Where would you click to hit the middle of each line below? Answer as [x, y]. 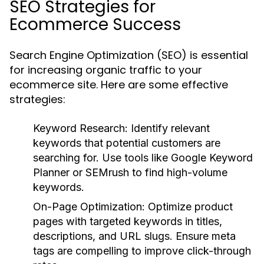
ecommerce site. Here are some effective [119, 85]
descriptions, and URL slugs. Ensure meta [134, 236]
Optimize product [189, 207]
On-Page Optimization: [89, 207]
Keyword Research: [80, 128]
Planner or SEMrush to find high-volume [130, 172]
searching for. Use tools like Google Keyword [143, 158]
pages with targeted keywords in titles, [128, 221]
